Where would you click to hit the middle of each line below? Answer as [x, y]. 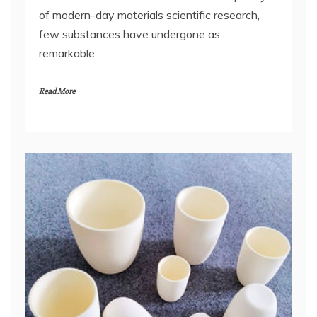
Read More [57, 92]
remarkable [67, 53]
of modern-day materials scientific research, [149, 15]
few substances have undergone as [129, 34]
